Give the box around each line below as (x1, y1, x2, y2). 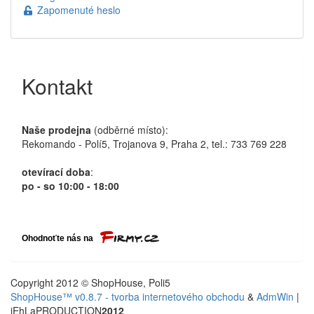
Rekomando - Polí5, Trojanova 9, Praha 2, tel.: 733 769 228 (22, 137, 287, 151)
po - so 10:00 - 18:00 (22, 179, 119, 193)
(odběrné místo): (91, 123, 168, 137)
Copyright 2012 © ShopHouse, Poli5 (11, 275, 170, 289)
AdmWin (257, 289, 294, 303)
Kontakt (22, 71, 93, 102)
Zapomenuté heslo (34, 3, 121, 18)
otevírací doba (22, 165, 90, 179)
